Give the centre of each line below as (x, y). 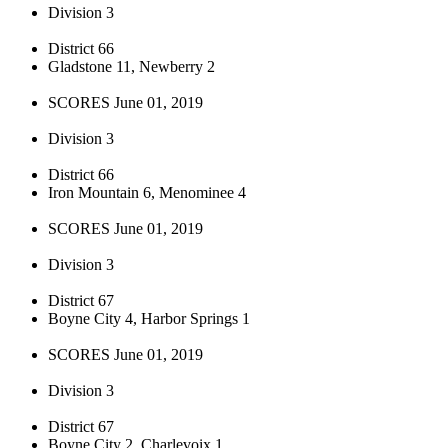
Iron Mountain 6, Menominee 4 (147, 192)
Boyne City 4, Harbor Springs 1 (149, 318)
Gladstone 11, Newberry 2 (131, 66)
